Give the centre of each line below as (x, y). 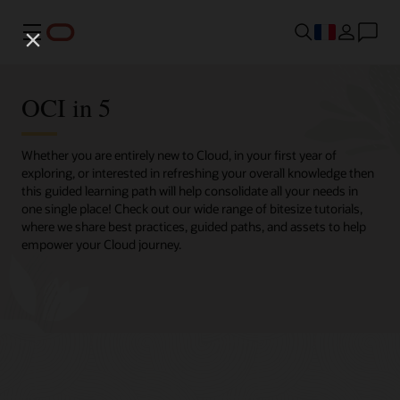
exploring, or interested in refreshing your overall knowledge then (198, 173)
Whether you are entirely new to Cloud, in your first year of (179, 155)
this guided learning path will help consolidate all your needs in (190, 191)
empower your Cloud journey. (101, 245)
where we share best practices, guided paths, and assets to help (194, 227)
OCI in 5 (66, 107)
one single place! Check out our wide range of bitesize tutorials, (192, 209)
